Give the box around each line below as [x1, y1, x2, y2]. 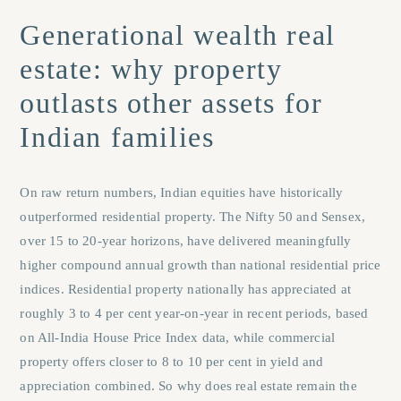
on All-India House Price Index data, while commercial [20, 329, 336, 345]
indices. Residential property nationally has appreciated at [20, 281, 352, 296]
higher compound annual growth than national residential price [20, 257, 381, 272]
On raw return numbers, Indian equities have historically [20, 184, 344, 200]
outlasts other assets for [20, 86, 323, 119]
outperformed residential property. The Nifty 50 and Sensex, [20, 209, 366, 224]
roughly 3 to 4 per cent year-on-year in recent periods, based [20, 305, 369, 320]
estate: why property [20, 52, 283, 85]
